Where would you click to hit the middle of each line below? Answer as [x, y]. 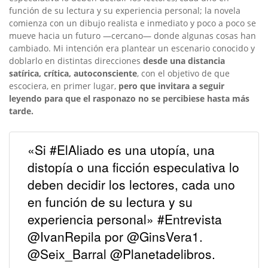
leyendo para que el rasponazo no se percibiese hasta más [129, 98]
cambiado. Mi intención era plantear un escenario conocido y [132, 48]
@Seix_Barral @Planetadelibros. [121, 254]
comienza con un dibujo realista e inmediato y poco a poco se [133, 23]
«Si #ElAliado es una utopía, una [121, 150]
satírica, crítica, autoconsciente [73, 73]
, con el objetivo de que [183, 73]
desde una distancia [184, 60]
